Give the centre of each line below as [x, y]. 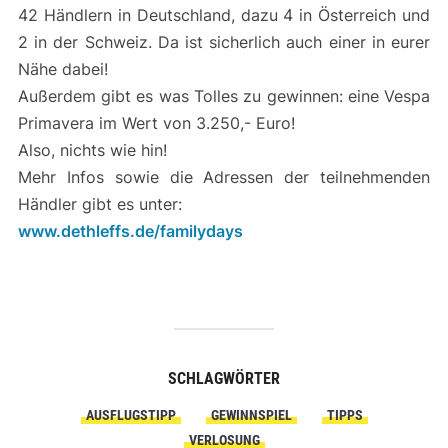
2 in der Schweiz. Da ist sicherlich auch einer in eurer [224, 42]
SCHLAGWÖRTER [224, 378]
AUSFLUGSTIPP [130, 415]
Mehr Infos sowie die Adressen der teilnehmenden [224, 177]
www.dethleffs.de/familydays [130, 231]
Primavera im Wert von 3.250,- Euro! [156, 123]
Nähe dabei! [62, 69]
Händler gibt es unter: [99, 204]
